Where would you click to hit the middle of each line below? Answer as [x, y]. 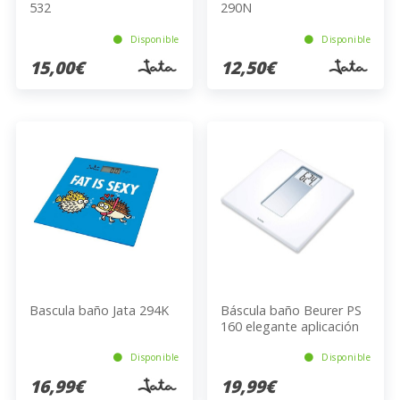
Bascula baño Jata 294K [99, 310]
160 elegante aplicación [290, 326]
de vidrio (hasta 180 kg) [291, 342]
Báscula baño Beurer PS [292, 310]
